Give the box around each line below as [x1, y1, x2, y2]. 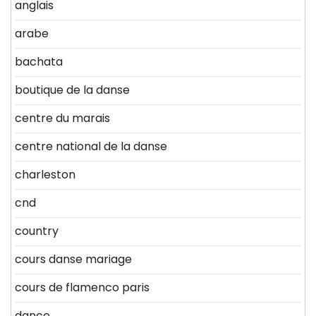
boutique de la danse [15, 82, 130, 99]
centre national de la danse [15, 138, 167, 155]
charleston [15, 166, 75, 183]
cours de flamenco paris [15, 279, 150, 296]
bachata [15, 54, 63, 71]
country [15, 223, 59, 240]
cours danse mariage [15, 251, 132, 268]
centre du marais [15, 110, 110, 127]
